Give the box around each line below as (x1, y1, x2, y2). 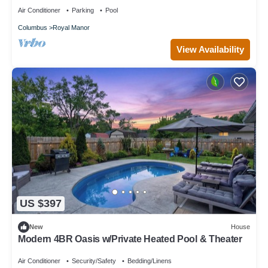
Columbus (18, 23, 47, 31)
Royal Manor (53, 23, 90, 31)
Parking (72, 6, 94, 14)
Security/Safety (72, 257, 116, 264)
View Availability (176, 44, 244, 54)
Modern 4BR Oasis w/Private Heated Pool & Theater (18, 233, 242, 244)
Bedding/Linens (127, 257, 172, 264)
